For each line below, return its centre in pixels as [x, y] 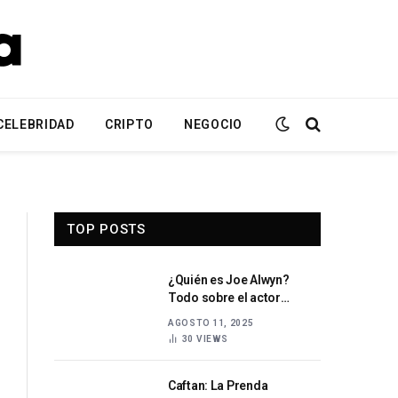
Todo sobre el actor [224, 298]
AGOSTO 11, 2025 [211, 323]
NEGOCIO [213, 124]
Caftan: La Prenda [218, 386]
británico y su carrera [228, 315]
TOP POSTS [106, 229]
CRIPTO [129, 124]
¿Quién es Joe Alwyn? [229, 280]
